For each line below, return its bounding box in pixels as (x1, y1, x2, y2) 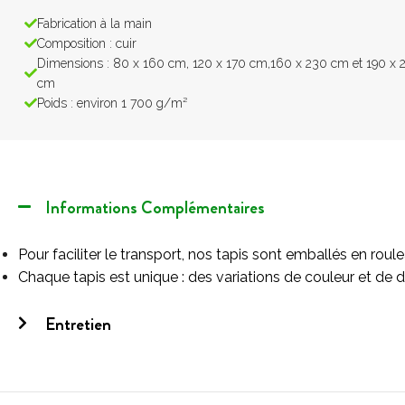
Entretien (45, 311, 111, 336)
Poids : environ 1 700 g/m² (37, 95, 187, 110)
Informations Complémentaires (45, 194, 265, 220)
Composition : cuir (37, 35, 137, 51)
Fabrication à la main (37, 15, 152, 31)
